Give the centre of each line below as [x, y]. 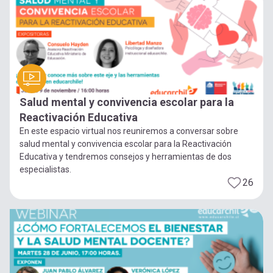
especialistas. [45, 170]
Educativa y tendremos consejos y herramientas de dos [126, 157]
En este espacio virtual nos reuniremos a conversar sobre [129, 131]
